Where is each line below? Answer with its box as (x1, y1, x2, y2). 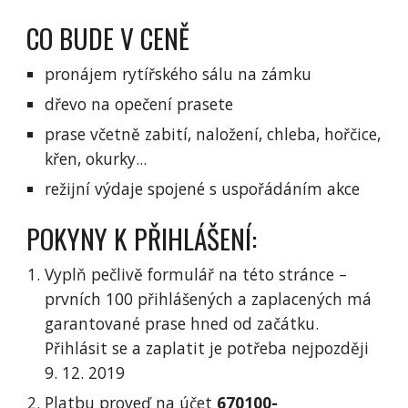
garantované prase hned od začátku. (45, 312, 320, 334)
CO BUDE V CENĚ (26, 18, 190, 57)
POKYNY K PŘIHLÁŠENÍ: (26, 219, 258, 258)
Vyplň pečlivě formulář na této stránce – (45, 263, 348, 285)
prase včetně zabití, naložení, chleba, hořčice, (45, 123, 382, 145)
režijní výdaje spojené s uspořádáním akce (45, 178, 361, 199)
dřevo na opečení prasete (45, 93, 234, 115)
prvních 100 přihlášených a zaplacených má (45, 288, 372, 310)
